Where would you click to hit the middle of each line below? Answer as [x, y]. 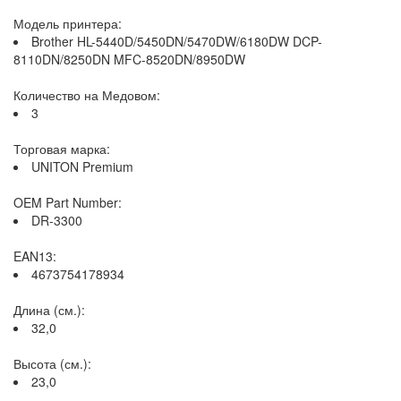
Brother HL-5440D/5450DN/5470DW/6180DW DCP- [177, 41]
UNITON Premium [82, 166]
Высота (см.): [52, 363]
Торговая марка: [62, 149]
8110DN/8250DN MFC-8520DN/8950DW [129, 59]
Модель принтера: [68, 23]
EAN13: [35, 256]
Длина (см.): [49, 310]
